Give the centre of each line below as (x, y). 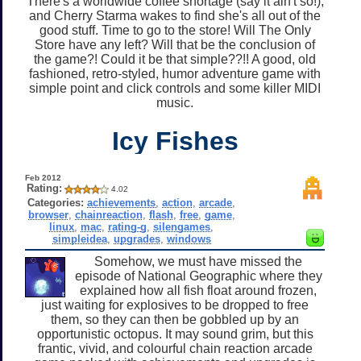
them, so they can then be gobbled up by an (175, 319)
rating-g (128, 226)
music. (175, 102)
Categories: (56, 202)
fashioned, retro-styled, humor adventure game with (175, 73)
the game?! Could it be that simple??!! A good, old (175, 59)
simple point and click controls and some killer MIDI (175, 88)
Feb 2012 (43, 177)
